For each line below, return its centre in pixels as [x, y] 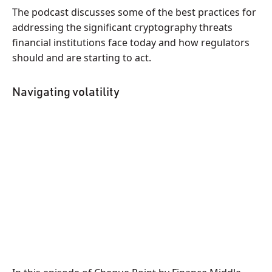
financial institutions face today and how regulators [131, 42]
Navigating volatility [66, 92]
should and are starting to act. [82, 58]
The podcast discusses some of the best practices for [134, 12]
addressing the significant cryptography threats [122, 27]
